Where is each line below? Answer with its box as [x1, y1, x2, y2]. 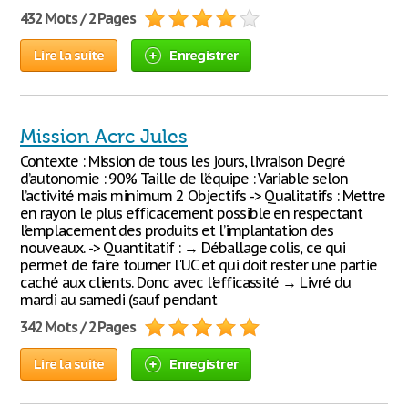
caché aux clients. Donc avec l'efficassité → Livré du [20, 273, 351, 291]
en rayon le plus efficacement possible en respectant [20, 204, 362, 222]
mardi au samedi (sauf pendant [20, 291, 217, 309]
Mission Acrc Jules [20, 126, 188, 148]
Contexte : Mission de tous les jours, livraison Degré [20, 152, 345, 170]
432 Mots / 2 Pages [20, 9, 137, 27]
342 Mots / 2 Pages [20, 318, 137, 336]
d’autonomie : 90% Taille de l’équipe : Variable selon [20, 169, 348, 188]
